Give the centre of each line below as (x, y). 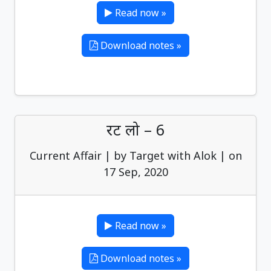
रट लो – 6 (135, 129)
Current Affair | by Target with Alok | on (135, 155)
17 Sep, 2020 (135, 172)
